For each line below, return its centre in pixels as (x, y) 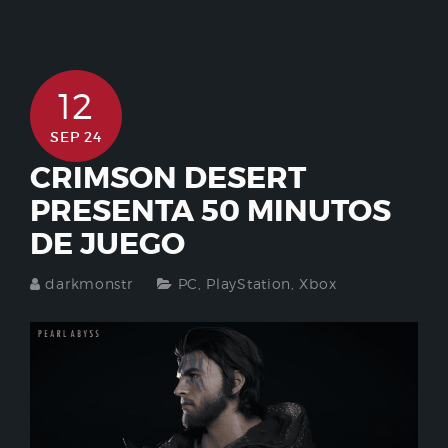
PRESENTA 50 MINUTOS (210, 210)
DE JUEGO (107, 243)
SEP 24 (76, 136)
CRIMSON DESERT (168, 177)
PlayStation (249, 283)
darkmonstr (89, 283)
